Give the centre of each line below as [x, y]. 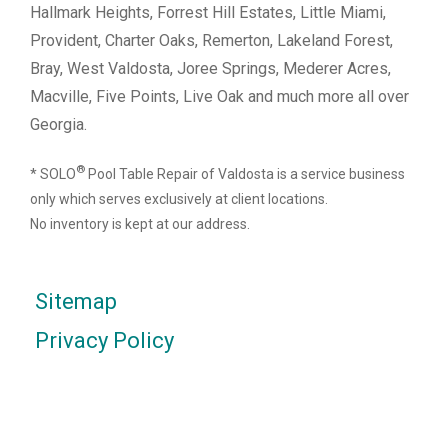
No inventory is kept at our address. [140, 223]
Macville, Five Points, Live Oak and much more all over [219, 97]
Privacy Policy [104, 340]
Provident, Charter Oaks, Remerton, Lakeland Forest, [211, 41]
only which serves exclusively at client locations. [179, 198]
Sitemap [76, 301]
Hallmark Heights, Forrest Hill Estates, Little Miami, [208, 13]
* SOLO [53, 173]
